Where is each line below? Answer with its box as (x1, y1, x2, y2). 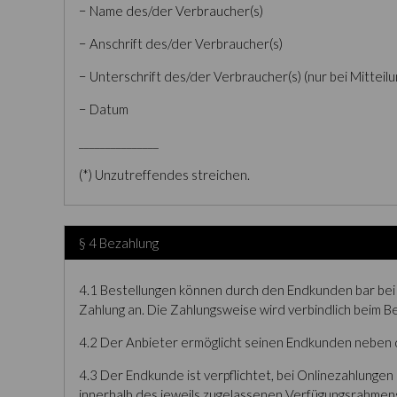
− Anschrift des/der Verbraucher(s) (79, 35, 283, 51)
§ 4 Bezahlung (79, 235, 159, 251)
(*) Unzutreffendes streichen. (79, 167, 250, 183)
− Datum (79, 101, 128, 117)
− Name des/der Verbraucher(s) (79, 3, 263, 19)
